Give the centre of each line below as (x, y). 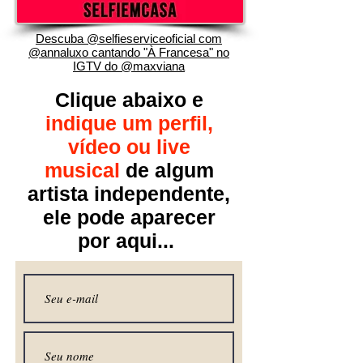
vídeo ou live (129, 147)
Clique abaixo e (129, 100)
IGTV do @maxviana (129, 66)
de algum (169, 170)
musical (85, 170)
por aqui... (129, 241)
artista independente (126, 194)
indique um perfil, (129, 123)
